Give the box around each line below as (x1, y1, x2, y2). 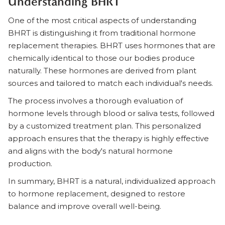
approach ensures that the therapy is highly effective (8, 134, 209, 143)
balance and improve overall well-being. (8, 201, 161, 211)
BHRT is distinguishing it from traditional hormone (8, 28, 196, 38)
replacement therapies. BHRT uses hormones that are (8, 41, 215, 50)
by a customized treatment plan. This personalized (8, 121, 201, 131)
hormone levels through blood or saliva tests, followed (8, 108, 214, 118)
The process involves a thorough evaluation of (8, 96, 183, 105)
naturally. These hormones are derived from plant (8, 66, 196, 75)
